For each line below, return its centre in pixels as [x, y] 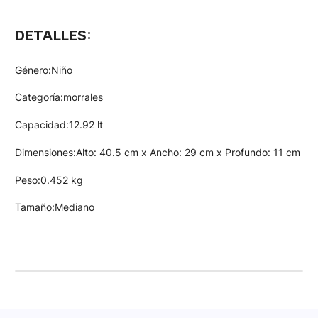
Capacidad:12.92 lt [59, 125]
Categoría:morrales [59, 97]
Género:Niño [44, 70]
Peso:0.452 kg [49, 180]
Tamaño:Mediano [55, 207]
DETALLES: [53, 35]
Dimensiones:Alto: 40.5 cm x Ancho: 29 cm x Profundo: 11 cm [158, 152]
